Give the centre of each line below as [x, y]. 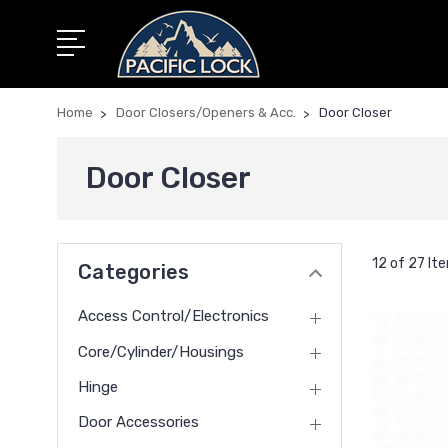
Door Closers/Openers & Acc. [206, 112]
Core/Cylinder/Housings [161, 351]
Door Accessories [138, 422]
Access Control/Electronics [173, 316]
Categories [134, 272]
